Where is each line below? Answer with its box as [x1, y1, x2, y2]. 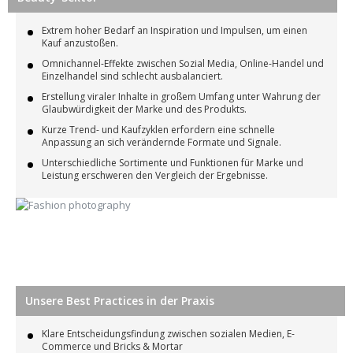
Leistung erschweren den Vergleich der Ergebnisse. [42, 168, 268, 182]
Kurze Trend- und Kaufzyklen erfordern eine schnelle [42, 122, 275, 136]
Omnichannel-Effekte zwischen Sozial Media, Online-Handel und [42, 56, 324, 70]
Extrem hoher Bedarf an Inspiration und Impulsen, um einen [42, 23, 307, 37]
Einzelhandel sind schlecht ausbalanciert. [42, 69, 223, 83]
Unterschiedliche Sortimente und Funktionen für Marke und [42, 155, 303, 169]
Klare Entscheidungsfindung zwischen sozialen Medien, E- [42, 326, 295, 340]
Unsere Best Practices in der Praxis [25, 292, 214, 308]
